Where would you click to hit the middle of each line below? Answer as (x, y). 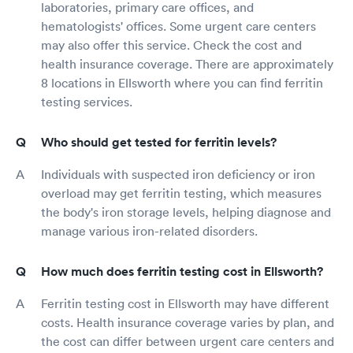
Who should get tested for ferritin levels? (159, 142)
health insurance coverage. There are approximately (187, 63)
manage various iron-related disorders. (149, 230)
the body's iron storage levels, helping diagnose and (186, 212)
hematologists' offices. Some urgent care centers (178, 26)
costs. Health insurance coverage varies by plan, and (188, 322)
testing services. (87, 101)
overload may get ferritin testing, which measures (181, 193)
